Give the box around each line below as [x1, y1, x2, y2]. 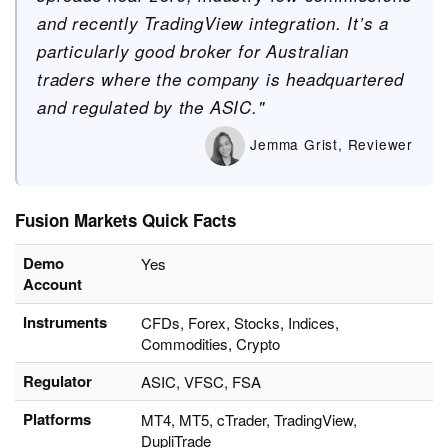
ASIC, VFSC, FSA [141, 371, 261, 393]
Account [23, 273, 82, 296]
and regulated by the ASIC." [37, 95, 265, 120]
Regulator [23, 370, 92, 393]
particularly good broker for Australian [37, 39, 350, 64]
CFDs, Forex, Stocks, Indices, [141, 312, 339, 334]
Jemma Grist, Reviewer [245, 133, 413, 154]
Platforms [23, 408, 91, 431]
